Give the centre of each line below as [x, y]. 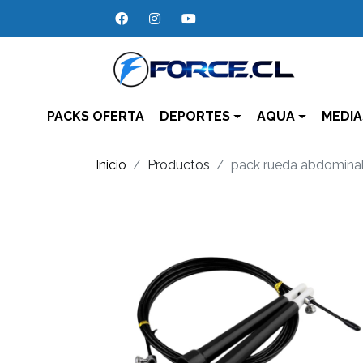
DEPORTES [195, 116]
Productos [179, 165]
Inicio [111, 165]
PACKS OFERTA [95, 116]
